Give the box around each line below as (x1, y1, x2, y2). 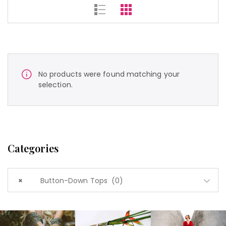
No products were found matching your (38, 69, 180, 80)
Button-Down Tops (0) (28, 176, 124, 186)
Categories (8, 141, 59, 155)
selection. (38, 80, 73, 90)
